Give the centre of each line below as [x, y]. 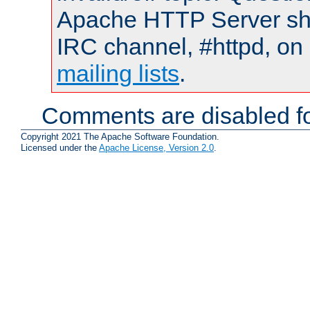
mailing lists [118, 73]
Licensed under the [60, 148]
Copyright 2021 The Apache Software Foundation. [120, 137]
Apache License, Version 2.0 [156, 148]
